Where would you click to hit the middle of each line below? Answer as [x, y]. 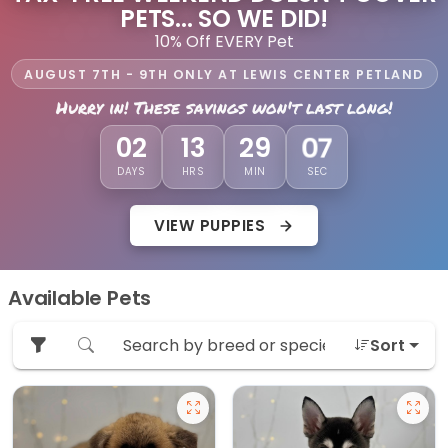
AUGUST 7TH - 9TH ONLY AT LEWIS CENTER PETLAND [224, 74]
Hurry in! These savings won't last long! [224, 107]
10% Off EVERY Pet [224, 42]
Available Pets [80, 298]
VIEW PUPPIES [212, 225]
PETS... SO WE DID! [224, 19]
